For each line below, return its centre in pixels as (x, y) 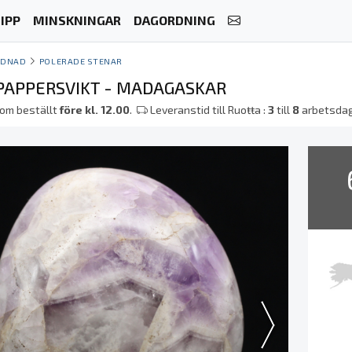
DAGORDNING (174, 20)
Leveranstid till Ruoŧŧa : (208, 110)
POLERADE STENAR (81, 61)
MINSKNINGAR (77, 20)
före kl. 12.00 (95, 110)
